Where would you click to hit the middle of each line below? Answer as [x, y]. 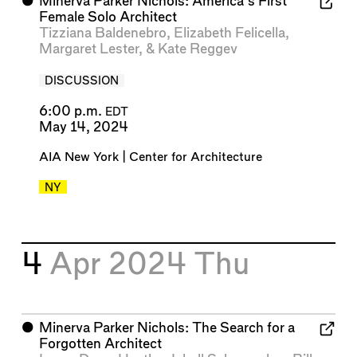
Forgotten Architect [100, 344]
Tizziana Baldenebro [102, 33]
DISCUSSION [81, 82]
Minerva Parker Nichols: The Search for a [167, 328]
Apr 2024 [122, 265]
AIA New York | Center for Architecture [150, 157]
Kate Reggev [197, 49]
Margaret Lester [88, 49]
